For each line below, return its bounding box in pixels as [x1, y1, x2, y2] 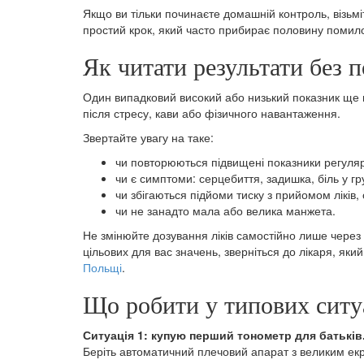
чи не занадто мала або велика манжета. [115, 202, 336, 219]
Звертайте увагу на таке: [83, 129, 214, 146]
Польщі [83, 259, 122, 276]
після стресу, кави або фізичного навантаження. [83, 105, 340, 122]
